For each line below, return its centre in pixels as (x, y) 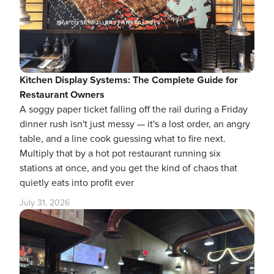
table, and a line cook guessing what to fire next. (123, 139)
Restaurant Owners (62, 95)
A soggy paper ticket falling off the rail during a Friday (134, 109)
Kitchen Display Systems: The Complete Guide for (129, 80)
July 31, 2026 (45, 203)
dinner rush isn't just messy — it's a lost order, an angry (135, 124)
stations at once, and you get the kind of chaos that (128, 168)
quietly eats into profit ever (77, 183)
